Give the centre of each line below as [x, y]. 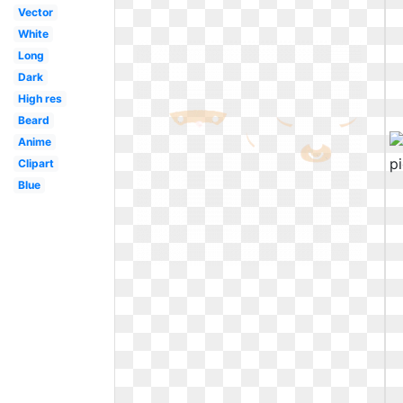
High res [40, 99]
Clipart [36, 163]
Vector [35, 12]
